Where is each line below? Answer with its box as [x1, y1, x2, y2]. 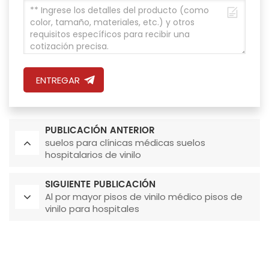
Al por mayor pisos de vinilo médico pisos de [45, 190, 243, 204]
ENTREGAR [35, 74, 80, 87]
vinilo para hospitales [45, 202, 139, 216]
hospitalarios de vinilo [45, 148, 141, 162]
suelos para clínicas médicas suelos [45, 136, 205, 150]
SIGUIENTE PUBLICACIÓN [45, 177, 156, 193]
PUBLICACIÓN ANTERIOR [45, 123, 155, 139]
